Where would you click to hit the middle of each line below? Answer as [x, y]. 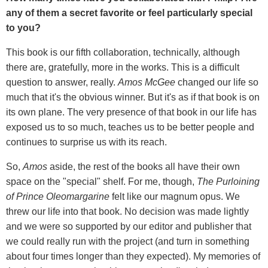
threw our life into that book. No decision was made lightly [127, 211]
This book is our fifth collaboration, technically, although [123, 52]
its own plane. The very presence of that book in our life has [131, 112]
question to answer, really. [62, 82]
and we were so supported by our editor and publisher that [129, 226]
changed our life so [217, 82]
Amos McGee [147, 82]
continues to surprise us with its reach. [86, 142]
